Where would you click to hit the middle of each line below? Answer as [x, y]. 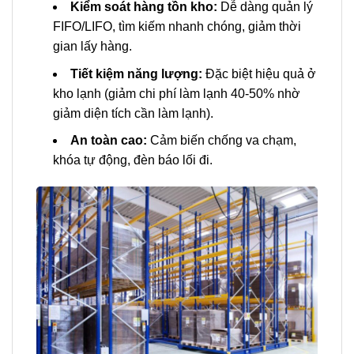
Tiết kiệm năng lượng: [136, 73]
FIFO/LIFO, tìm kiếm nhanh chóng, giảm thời [177, 27]
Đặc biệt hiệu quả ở [259, 73]
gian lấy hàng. [92, 47]
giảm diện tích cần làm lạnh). [133, 113]
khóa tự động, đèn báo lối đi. [132, 160]
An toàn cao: [108, 141]
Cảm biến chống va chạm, [221, 141]
